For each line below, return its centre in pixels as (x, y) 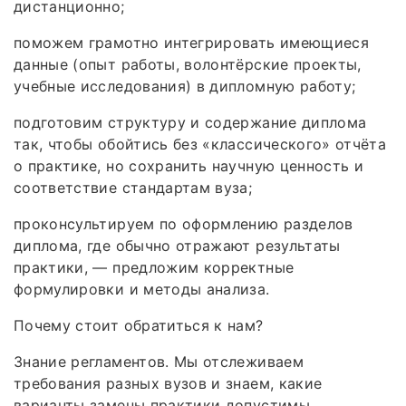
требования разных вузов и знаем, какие (168, 383)
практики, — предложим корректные (154, 267)
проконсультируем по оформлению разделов (184, 223)
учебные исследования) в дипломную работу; (185, 86)
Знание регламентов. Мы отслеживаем (159, 361)
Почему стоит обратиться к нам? (139, 325)
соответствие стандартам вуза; (133, 187)
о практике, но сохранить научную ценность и (189, 165)
